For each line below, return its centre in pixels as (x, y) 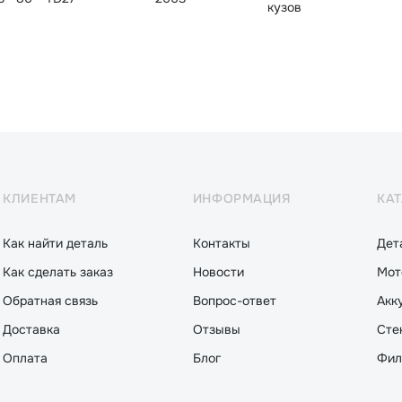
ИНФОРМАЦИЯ (241, 198)
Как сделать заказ (58, 272)
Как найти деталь (56, 243)
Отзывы (216, 329)
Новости (218, 272)
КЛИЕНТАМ (39, 198)
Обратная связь (51, 301)
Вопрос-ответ (234, 301)
